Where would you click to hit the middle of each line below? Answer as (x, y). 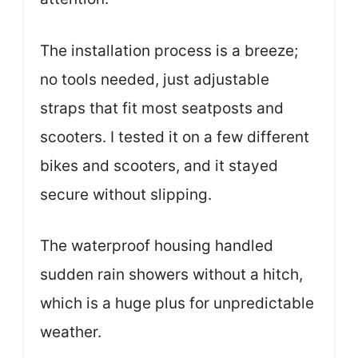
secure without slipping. (126, 194)
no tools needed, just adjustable (155, 79)
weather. (71, 332)
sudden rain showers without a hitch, (171, 274)
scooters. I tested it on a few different (175, 137)
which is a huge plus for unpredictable (177, 303)
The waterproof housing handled (157, 246)
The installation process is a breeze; (169, 50)
